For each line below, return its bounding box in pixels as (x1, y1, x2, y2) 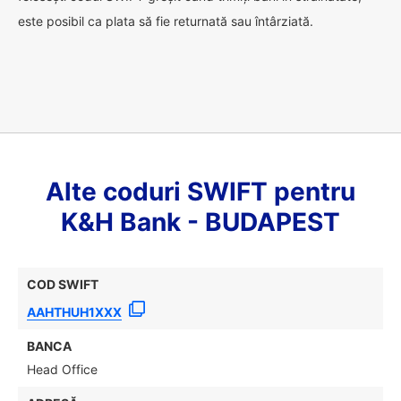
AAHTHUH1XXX (27, 304, 122, 320)
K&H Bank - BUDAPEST (61, 207, 340, 237)
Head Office (27, 362, 98, 377)
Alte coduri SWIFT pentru (46, 176, 355, 207)
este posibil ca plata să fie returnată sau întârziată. (18, 13, 313, 29)
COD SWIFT (27, 277, 98, 292)
